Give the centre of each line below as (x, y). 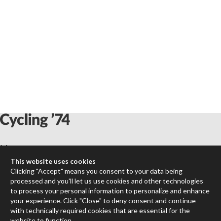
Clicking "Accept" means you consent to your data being (97, 171)
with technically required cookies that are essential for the (100, 210)
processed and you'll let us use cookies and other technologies (107, 181)
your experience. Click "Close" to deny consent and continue (103, 200)
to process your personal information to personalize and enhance (110, 190)
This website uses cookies (53, 161)
